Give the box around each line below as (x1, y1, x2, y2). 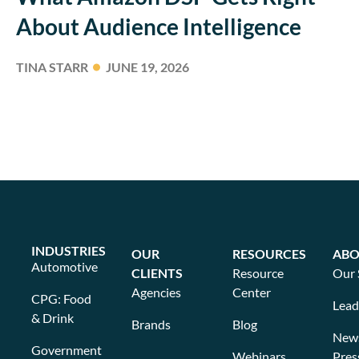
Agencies (131, 284, 182, 300)
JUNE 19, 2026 (106, 58, 189, 75)
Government (31, 341, 103, 357)
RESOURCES (232, 245, 306, 261)
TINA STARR (16, 58, 88, 75)
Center (232, 284, 271, 300)
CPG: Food (31, 290, 92, 306)
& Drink (31, 309, 75, 325)
